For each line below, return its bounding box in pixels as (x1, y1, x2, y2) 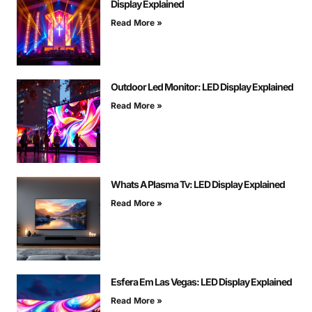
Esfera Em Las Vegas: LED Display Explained (111, 276, 292, 288)
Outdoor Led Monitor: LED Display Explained (111, 81, 293, 93)
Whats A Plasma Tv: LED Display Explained (111, 178, 285, 191)
